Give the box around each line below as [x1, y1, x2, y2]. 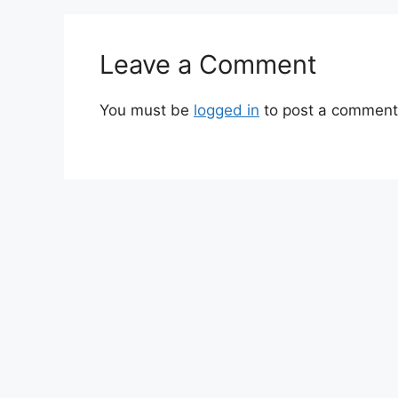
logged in [194, 100, 259, 119]
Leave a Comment [99, 48, 317, 80]
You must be [99, 100, 194, 119]
